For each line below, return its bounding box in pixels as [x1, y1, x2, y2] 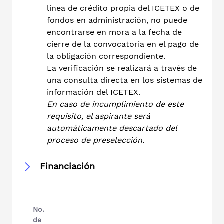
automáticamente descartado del [47, 123, 177, 133]
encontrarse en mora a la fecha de [47, 27, 182, 37]
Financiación [40, 160, 95, 171]
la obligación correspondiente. [47, 51, 165, 61]
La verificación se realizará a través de [47, 63, 197, 73]
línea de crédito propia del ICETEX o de [47, 3, 199, 13]
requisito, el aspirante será [47, 111, 150, 121]
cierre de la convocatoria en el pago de [47, 39, 199, 49]
